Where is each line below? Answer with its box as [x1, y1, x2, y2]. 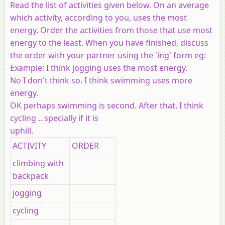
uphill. [10, 125, 33, 136]
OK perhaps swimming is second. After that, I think [10, 99, 203, 111]
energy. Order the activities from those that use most [10, 24, 212, 36]
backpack [13, 170, 49, 181]
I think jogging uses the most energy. [46, 62, 187, 73]
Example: [10, 62, 46, 73]
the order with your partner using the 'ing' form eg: [10, 49, 206, 61]
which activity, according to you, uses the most [10, 12, 187, 23]
